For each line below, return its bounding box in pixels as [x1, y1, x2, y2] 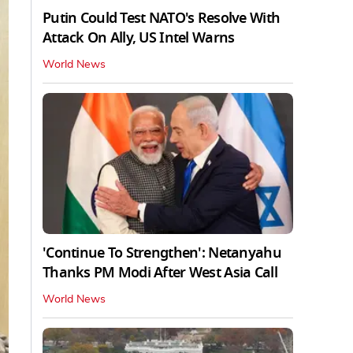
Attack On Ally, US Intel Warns [43, 27, 235, 48]
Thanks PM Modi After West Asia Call [43, 262, 277, 283]
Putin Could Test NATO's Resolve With [43, 7, 281, 28]
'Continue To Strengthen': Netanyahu [43, 242, 281, 263]
